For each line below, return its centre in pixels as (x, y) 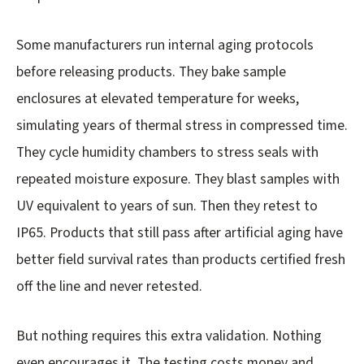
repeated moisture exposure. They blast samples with (178, 180)
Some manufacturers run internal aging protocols (165, 45)
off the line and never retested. (109, 287)
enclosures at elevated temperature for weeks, (158, 99)
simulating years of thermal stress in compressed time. (182, 126)
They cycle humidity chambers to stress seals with (167, 153)
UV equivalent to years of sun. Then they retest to (167, 206)
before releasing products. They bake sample (151, 72)
